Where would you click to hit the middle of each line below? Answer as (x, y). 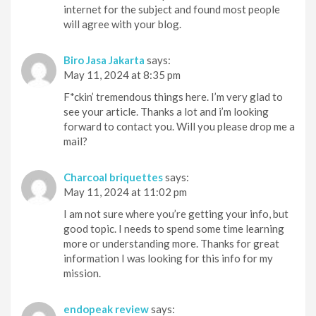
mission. (82, 273)
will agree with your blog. (122, 24)
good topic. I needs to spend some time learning (174, 228)
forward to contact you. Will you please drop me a (179, 126)
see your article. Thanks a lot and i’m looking (166, 111)
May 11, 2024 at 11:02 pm (125, 192)
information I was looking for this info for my (168, 258)
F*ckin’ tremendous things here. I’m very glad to (173, 96)
